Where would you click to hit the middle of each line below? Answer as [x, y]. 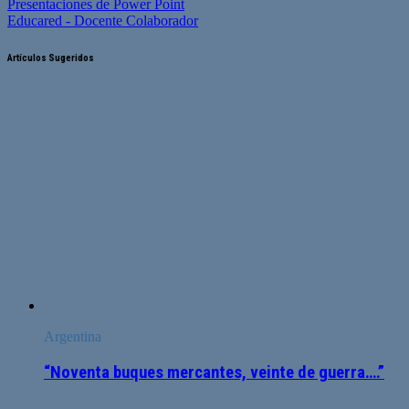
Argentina [73, 337]
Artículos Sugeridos [51, 58]
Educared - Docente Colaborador [103, 21]
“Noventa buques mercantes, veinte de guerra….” [214, 372]
